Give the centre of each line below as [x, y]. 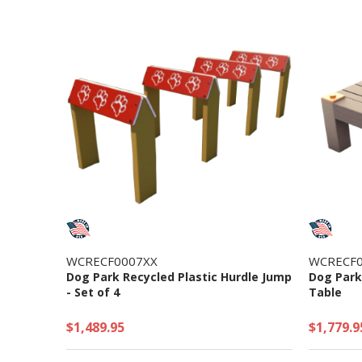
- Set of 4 [93, 292]
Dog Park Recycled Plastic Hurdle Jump [179, 276]
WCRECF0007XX [112, 261]
